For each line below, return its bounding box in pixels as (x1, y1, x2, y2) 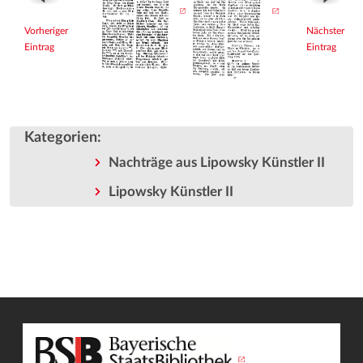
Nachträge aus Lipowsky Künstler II (108, 156, 325, 170)
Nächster (306, 26, 344, 36)
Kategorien (24, 130, 97, 146)
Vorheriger (24, 26, 68, 36)
